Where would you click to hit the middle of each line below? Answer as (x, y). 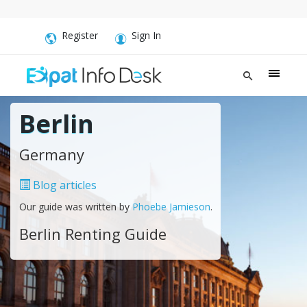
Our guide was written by (75, 206)
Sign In (146, 35)
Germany (51, 154)
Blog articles (63, 185)
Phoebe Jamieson (171, 206)
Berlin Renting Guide (93, 233)
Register (80, 35)
